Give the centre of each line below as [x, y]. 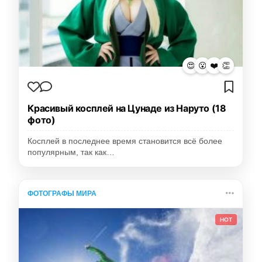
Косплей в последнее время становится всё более [125, 142]
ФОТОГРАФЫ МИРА [62, 194]
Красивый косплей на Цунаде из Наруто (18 [127, 108]
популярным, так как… [71, 153]
